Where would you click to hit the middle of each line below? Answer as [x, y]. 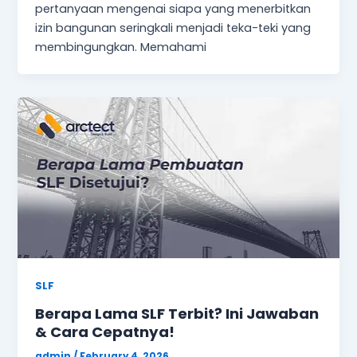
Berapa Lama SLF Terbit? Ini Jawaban [177, 313]
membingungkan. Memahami [121, 47]
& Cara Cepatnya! [105, 331]
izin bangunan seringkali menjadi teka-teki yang [173, 27]
